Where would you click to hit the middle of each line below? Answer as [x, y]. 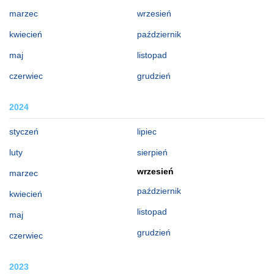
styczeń [24, 131]
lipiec [147, 131]
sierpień [152, 152]
